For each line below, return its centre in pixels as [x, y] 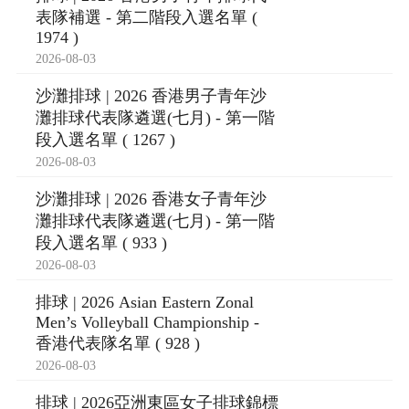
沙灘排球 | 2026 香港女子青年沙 [151, 199]
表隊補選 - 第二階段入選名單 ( [146, 18]
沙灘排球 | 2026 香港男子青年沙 [151, 96]
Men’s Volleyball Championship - [147, 323]
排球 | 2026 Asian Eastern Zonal [144, 303]
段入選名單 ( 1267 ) [105, 140]
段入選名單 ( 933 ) [101, 243]
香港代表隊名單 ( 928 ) [117, 344]
